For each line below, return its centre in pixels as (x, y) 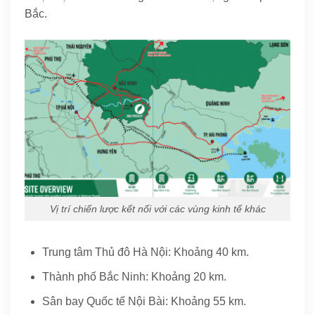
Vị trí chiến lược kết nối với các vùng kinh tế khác (157, 208)
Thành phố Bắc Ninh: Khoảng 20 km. (134, 277)
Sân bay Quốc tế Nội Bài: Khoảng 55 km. (144, 301)
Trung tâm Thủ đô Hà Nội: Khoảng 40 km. (146, 252)
